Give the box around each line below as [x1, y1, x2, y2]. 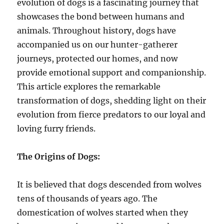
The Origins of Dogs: [17, 151, 100, 162]
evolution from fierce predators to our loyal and [17, 109, 206, 120]
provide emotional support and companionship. [17, 67, 206, 78]
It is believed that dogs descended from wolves [17, 179, 202, 190]
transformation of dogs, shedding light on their [17, 95, 206, 106]
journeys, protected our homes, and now [17, 53, 178, 64]
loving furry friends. [17, 123, 96, 134]
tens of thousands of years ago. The [17, 193, 158, 204]
